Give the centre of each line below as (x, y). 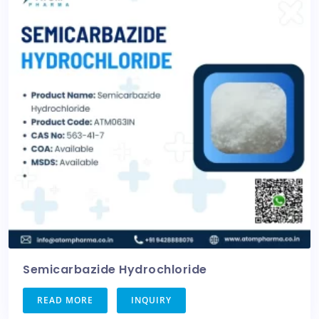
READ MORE (65, 300)
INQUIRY (151, 300)
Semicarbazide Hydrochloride (115, 270)
